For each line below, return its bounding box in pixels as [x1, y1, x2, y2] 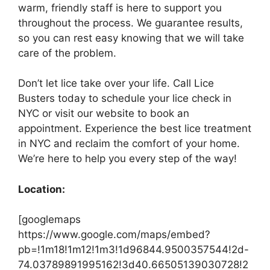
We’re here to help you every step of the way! [18, 152, 237, 165]
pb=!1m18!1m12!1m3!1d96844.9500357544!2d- [18, 243, 249, 256]
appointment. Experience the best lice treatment [18, 122, 251, 134]
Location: [18, 183, 65, 195]
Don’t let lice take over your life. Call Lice [18, 77, 214, 89]
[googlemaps [18, 213, 81, 225]
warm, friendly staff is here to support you [18, 1, 222, 14]
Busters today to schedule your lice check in [18, 92, 231, 104]
